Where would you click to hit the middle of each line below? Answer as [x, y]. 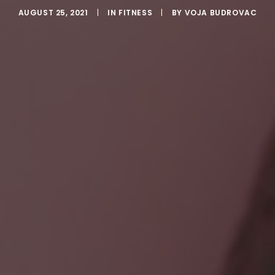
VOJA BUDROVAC [221, 13]
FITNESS [135, 13]
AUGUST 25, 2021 [53, 13]
